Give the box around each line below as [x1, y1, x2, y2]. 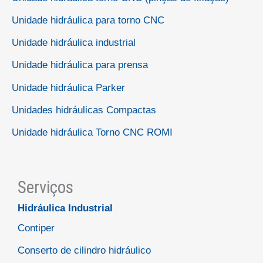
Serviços [18, 177, 73, 197]
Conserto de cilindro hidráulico [18, 244, 151, 256]
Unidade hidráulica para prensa [12, 59, 148, 71]
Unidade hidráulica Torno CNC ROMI [12, 127, 173, 139]
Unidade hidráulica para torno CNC [12, 14, 164, 26]
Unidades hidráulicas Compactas [12, 104, 156, 116]
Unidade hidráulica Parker [12, 82, 125, 93]
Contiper [18, 222, 55, 234]
